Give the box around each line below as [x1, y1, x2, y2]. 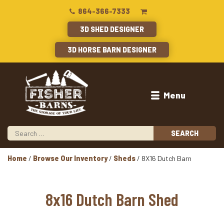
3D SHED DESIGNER [80, 24, 144, 33]
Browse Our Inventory [33, 153, 107, 162]
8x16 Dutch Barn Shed [45, 188, 178, 209]
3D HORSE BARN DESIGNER [67, 45, 156, 54]
